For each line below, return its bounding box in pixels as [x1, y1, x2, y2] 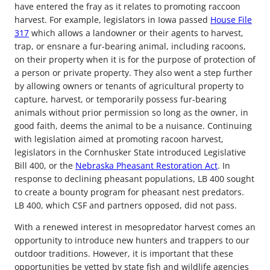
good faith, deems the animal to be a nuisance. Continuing [14, 120, 252, 132]
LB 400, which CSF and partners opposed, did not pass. [14, 199, 237, 212]
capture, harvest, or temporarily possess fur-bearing [14, 93, 227, 105]
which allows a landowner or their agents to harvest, [29, 27, 243, 39]
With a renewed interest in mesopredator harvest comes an [14, 221, 256, 233]
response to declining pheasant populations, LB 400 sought [14, 173, 254, 185]
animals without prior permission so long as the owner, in [14, 107, 248, 119]
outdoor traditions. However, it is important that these [14, 248, 233, 260]
